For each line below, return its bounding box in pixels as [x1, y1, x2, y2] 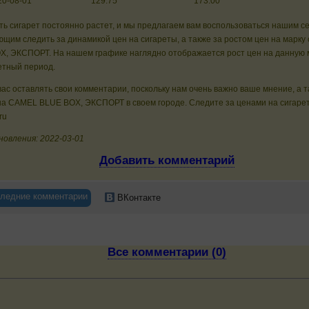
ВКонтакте [114, 192, 161, 203]
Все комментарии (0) [108, 245, 226, 259]
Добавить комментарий [99, 154, 235, 168]
